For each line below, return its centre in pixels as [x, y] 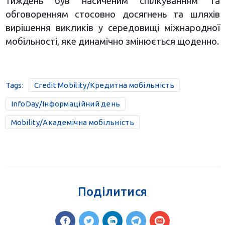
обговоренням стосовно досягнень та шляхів [113, 14]
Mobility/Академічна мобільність [72, 122]
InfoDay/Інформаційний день [66, 104]
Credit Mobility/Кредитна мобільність [104, 85]
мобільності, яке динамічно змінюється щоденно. [112, 41]
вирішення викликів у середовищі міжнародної [113, 28]
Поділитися [113, 192]
